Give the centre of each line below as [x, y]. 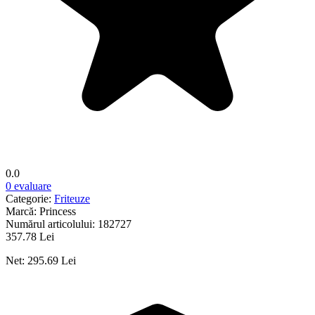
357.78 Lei [30, 236]
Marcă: [22, 211]
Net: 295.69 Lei [41, 260]
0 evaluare [28, 186]
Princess [58, 211]
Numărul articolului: [52, 224]
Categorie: [30, 198]
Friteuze [72, 198]
